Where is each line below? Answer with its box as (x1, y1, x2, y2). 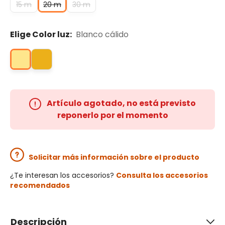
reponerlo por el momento (57, 109, 168, 122)
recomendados (10, 180, 70, 191)
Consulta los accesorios (116, 170, 208, 181)
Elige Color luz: (10, 29, 73, 41)
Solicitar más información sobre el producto (29, 152, 199, 163)
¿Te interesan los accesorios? (10, 170, 116, 181)
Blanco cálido (76, 29, 129, 41)
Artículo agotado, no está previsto (45, 97, 196, 109)
